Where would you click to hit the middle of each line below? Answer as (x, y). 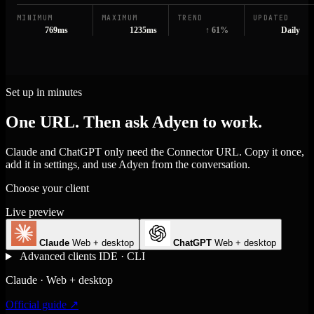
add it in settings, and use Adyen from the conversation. (128, 165)
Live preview (35, 212)
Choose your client (47, 189)
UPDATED (271, 18)
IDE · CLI (122, 257)
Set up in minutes (44, 93)
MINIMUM (35, 18)
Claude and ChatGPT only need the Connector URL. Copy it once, (155, 152)
